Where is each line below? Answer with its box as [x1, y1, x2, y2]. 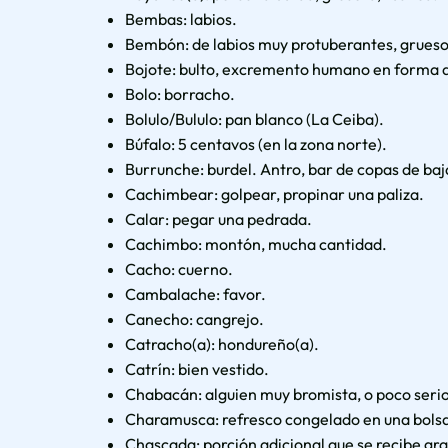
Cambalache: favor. [125, 283, 267, 304]
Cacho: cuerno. [125, 258, 234, 279]
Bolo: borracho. [125, 83, 236, 104]
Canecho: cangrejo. [125, 308, 265, 329]
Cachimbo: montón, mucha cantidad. [125, 233, 388, 254]
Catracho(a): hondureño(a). [125, 333, 320, 354]
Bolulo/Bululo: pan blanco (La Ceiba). [125, 108, 385, 129]
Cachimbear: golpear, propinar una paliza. [125, 183, 425, 204]
